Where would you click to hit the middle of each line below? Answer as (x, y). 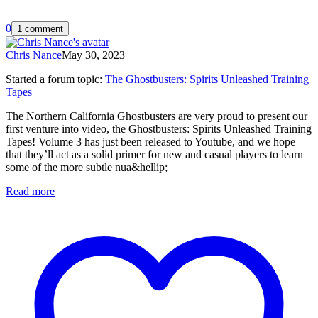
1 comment (40, 28)
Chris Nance (34, 55)
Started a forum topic (53, 79)
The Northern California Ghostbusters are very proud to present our (157, 116)
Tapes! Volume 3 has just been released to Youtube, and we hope (150, 141)
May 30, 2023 (93, 55)
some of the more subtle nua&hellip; (87, 167)
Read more (30, 191)
